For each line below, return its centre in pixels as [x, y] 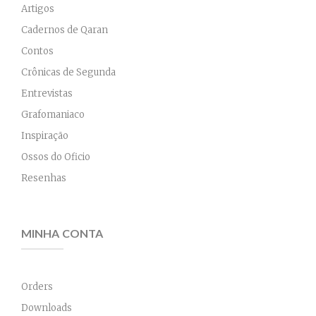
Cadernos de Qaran [65, 30]
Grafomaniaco [53, 115]
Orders [37, 287]
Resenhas [44, 178]
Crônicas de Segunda [68, 72]
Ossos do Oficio [56, 157]
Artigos [38, 9]
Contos [37, 51]
